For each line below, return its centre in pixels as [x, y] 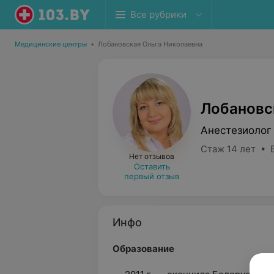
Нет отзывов [152, 156]
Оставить [152, 166]
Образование [143, 249]
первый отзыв [152, 176]
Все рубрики [158, 14]
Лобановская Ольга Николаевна [150, 44]
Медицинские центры [51, 44]
